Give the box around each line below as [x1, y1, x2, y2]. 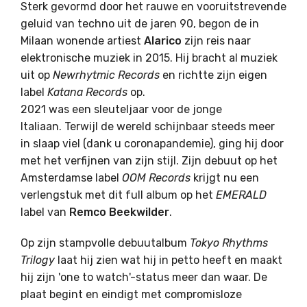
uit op [21, 69, 53, 82]
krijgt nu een [193, 171, 259, 185]
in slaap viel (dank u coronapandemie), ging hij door [21, 137, 284, 151]
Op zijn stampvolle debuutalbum [21, 236, 190, 250]
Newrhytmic [53, 69, 115, 82]
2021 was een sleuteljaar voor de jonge [21, 103, 222, 116]
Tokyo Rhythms [190, 236, 268, 250]
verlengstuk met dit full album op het [21, 188, 216, 202]
